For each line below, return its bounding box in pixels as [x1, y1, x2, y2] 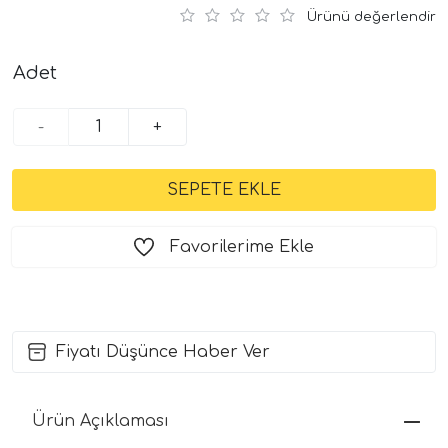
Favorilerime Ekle [169, 237, 314, 256]
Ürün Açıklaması [32, 411, 169, 430]
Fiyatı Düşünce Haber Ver [56, 342, 270, 361]
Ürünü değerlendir [306, 9, 436, 24]
